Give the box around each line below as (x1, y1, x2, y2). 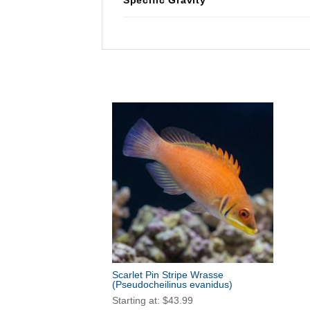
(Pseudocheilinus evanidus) (112, 279, 232, 291)
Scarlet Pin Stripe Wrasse (112, 269, 224, 281)
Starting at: (112, 295, 163, 307)
